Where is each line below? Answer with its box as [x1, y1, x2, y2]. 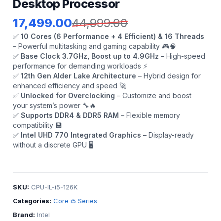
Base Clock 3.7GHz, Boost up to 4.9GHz [21, 51, 159, 60]
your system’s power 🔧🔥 [13, 101, 97, 110]
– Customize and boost [115, 91, 192, 100]
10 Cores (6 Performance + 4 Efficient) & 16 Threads [21, 32, 205, 40]
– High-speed [159, 51, 206, 60]
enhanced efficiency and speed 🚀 [13, 81, 127, 90]
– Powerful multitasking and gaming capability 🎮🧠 [13, 41, 177, 50]
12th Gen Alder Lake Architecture [21, 71, 137, 80]
